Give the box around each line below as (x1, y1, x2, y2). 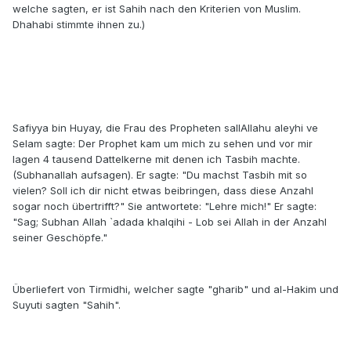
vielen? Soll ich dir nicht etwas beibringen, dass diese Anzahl (13, 184, 313, 197)
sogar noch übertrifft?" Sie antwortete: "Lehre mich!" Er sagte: (13, 200, 317, 213)
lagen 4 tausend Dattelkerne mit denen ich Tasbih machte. (13, 153, 300, 166)
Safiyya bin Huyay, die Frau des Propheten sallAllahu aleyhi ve (13, 121, 318, 135)
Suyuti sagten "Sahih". (13, 299, 121, 312)
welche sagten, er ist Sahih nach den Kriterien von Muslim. (13, 2, 301, 16)
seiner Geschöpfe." (13, 231, 107, 244)
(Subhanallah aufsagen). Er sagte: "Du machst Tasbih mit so (13, 168, 307, 182)
